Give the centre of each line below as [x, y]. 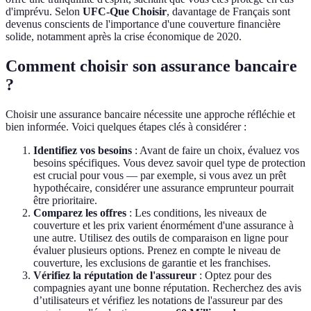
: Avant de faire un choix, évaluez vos [216, 150]
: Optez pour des [234, 275]
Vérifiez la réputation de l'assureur [115, 275]
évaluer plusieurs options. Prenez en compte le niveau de [157, 250]
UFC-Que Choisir [125, 11]
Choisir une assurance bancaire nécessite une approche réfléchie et [150, 114]
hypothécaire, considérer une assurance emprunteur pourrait [163, 187]
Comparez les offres [80, 212]
